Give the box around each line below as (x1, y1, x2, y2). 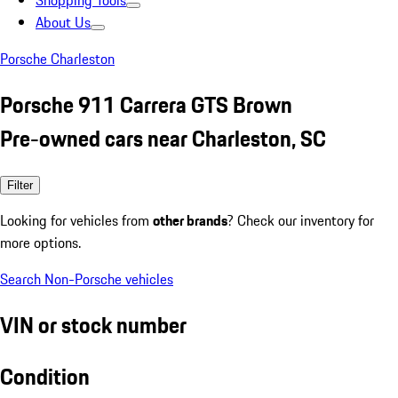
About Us (36, 12, 91, 33)
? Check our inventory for (227, 209, 374, 231)
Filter (7, 178, 33, 192)
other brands (153, 209, 227, 231)
